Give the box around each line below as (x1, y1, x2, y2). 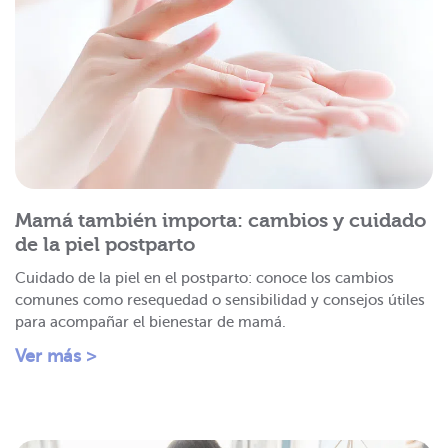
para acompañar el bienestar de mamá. (15, 313, 286, 330)
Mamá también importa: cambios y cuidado (15, 208, 426, 232)
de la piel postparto (15, 232, 195, 256)
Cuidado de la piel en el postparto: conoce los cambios (15, 269, 394, 286)
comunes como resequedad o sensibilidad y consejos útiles (15, 291, 425, 308)
